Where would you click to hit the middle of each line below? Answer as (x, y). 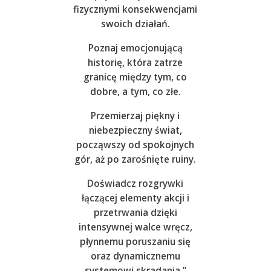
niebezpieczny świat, (135, 131)
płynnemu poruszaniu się (135, 242)
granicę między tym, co (135, 77)
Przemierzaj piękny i (135, 116)
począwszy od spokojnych (135, 145)
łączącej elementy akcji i (135, 198)
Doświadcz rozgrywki (135, 184)
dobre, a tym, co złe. (135, 92)
